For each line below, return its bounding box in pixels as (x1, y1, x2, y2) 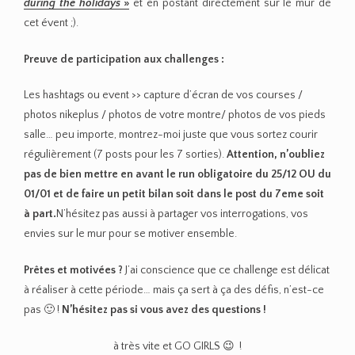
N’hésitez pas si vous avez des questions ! (62, 303, 266, 317)
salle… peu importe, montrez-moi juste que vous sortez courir (24, 128, 318, 142)
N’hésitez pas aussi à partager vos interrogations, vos (56, 208, 308, 221)
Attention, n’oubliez (227, 148, 325, 162)
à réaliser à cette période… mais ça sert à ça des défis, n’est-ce (24, 284, 324, 297)
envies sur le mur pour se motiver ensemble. (24, 227, 237, 241)
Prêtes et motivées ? (24, 264, 123, 277)
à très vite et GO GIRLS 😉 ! (113, 340, 242, 353)
